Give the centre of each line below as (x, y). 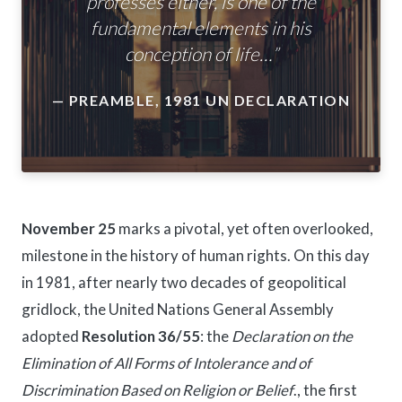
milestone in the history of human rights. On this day (196, 255)
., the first (325, 390)
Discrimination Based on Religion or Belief (157, 390)
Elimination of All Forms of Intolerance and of (166, 363)
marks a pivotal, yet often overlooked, (245, 228)
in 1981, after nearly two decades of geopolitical (184, 282)
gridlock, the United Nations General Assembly (178, 309)
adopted (52, 336)
